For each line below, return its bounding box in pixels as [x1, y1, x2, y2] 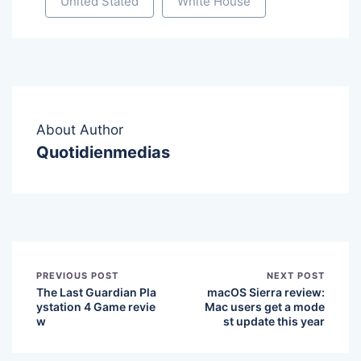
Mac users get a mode [205, 300, 325, 314]
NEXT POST [267, 270, 325, 282]
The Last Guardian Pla [36, 285, 156, 300]
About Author [36, 122, 123, 139]
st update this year [223, 314, 325, 329]
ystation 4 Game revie [36, 300, 156, 314]
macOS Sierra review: [207, 285, 325, 300]
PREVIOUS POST [36, 270, 118, 282]
